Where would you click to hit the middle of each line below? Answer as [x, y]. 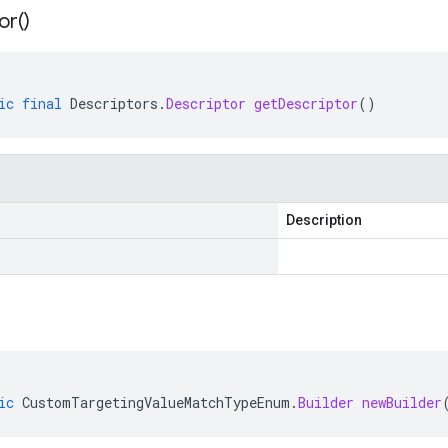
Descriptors [114, 103]
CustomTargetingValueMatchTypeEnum [156, 402]
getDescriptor [306, 103]
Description [324, 220]
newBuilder [402, 402]
